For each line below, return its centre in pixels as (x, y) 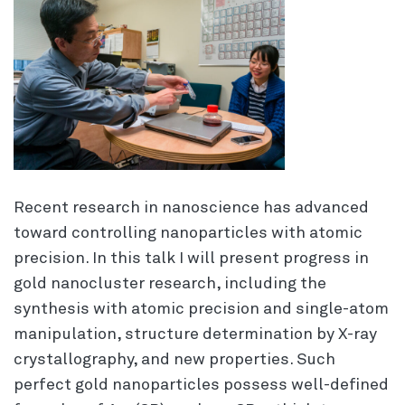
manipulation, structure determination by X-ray (195, 334)
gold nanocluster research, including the (170, 283)
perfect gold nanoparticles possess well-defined (201, 385)
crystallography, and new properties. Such (174, 359)
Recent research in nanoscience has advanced (191, 207)
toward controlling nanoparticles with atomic (188, 233)
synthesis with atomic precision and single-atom (201, 309)
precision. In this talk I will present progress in (191, 258)
